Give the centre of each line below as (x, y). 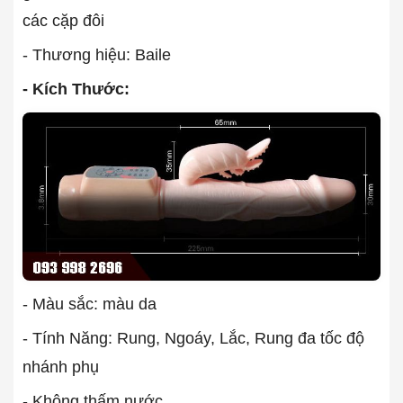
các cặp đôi (63, 21)
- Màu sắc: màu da (90, 304)
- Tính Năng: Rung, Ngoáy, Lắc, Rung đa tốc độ (193, 339)
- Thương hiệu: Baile (97, 55)
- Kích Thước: (76, 90)
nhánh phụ (61, 367)
